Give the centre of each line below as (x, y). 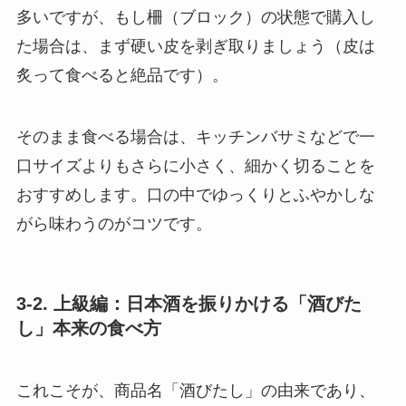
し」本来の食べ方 (88, 329)
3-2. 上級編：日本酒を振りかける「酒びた (188, 304)
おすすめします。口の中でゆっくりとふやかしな (195, 194)
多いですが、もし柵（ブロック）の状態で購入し (195, 18)
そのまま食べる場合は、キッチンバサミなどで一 (195, 136)
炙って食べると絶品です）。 (122, 76)
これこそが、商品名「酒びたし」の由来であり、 (195, 391)
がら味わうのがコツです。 (114, 223)
